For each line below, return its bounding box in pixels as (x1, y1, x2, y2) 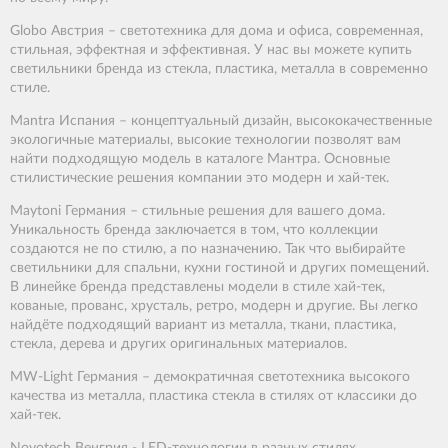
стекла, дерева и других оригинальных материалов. (10, 337, 347, 352)
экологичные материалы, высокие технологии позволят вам (10, 133, 401, 148)
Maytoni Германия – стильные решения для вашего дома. (10, 204, 385, 219)
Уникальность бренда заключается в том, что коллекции (10, 223, 378, 238)
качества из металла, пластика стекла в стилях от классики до (10, 389, 417, 404)
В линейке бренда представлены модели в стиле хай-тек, (10, 280, 385, 295)
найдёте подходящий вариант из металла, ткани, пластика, (10, 318, 396, 333)
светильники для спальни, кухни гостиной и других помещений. (10, 261, 429, 276)
